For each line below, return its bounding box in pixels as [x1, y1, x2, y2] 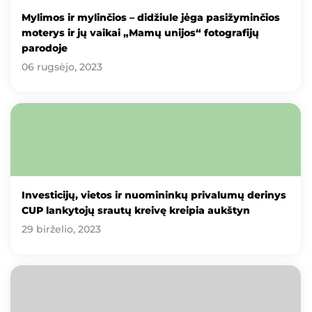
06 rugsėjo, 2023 [22, 61, 102, 74]
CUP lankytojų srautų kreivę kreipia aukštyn [22, 203, 250, 217]
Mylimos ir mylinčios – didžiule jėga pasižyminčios [22, 11, 280, 24]
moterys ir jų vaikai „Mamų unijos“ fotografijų [22, 26, 259, 40]
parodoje [22, 42, 68, 55]
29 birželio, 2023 [22, 222, 101, 235]
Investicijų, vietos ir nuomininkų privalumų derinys [22, 188, 286, 201]
